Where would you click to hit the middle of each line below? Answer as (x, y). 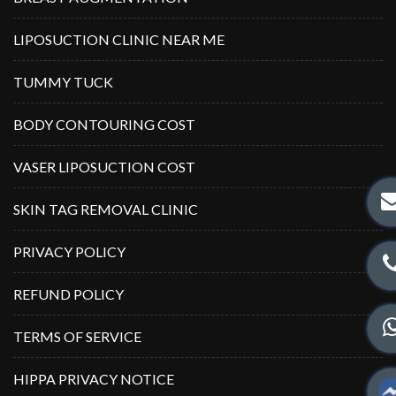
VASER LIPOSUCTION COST (104, 166)
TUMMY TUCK (63, 81)
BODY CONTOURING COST (104, 124)
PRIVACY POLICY (69, 251)
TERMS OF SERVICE (77, 336)
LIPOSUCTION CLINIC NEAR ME (119, 39)
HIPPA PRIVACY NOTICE (94, 378)
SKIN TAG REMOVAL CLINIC (106, 209)
